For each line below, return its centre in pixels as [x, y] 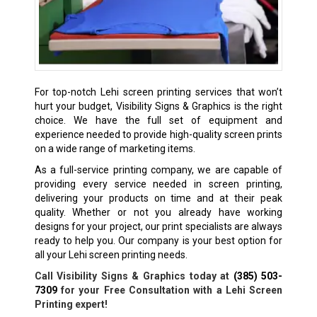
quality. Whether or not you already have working [158, 212]
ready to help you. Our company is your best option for [158, 240]
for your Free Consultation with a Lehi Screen [170, 290]
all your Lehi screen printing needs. [111, 254]
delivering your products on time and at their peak [158, 198]
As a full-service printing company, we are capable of [158, 169]
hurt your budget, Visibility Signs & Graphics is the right [158, 106]
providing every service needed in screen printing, [158, 184]
